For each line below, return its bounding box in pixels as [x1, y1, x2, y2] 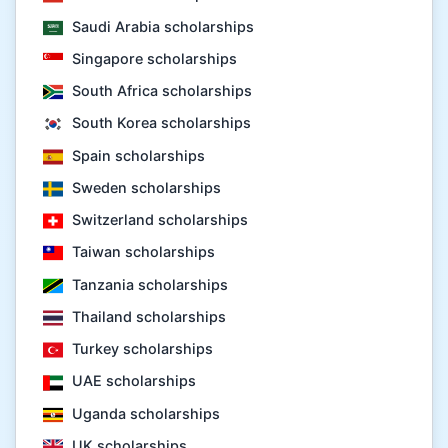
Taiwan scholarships [68, 243, 216, 261]
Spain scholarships [68, 146, 206, 164]
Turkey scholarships [68, 340, 214, 358]
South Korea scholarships [68, 114, 252, 132]
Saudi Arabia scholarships [68, 17, 255, 35]
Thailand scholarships [68, 307, 227, 325]
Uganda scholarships [68, 404, 221, 422]
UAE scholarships [68, 372, 197, 390]
